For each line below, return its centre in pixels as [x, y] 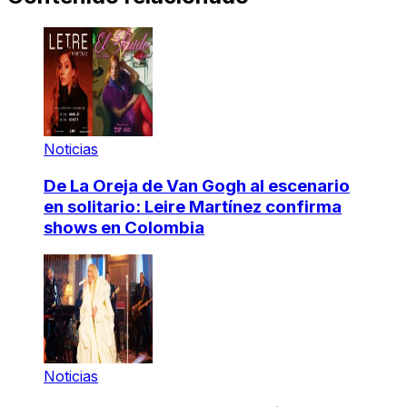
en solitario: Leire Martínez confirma [193, 206]
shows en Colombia [124, 227]
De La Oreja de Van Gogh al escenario [197, 185]
